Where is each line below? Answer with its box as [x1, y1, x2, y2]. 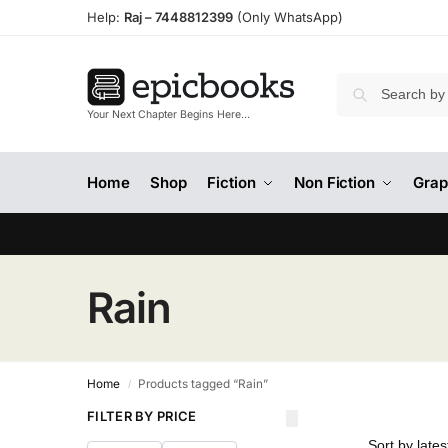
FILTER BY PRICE [87, 408, 197, 424]
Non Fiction [294, 173, 375, 192]
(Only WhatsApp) [233, 9, 343, 25]
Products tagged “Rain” [138, 377, 269, 391]
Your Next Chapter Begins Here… [87, 108, 250, 122]
